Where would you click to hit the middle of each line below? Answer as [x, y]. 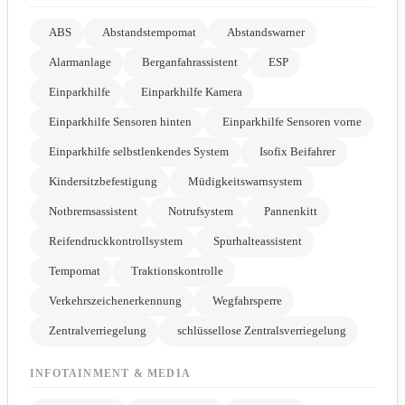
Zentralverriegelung [98, 331]
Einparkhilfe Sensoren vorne [292, 122]
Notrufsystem [201, 212]
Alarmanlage [80, 63]
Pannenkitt [291, 212]
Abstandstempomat [149, 33]
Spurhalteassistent [258, 242]
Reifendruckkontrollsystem [116, 242]
